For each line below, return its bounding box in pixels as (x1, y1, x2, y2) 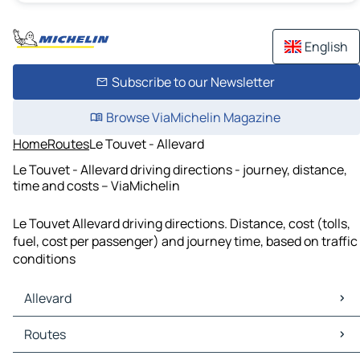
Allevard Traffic (16, 334, 104, 353)
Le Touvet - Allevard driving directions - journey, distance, (13, 160, 347, 178)
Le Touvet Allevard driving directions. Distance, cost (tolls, (13, 215, 350, 233)
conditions (13, 250, 76, 268)
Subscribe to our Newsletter (111, 73, 275, 91)
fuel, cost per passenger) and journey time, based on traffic (13, 232, 358, 251)
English (305, 38, 348, 55)
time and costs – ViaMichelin (13, 176, 180, 194)
